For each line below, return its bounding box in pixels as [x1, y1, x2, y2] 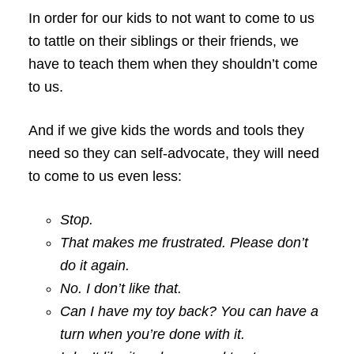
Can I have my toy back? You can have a [59, 303, 318, 319]
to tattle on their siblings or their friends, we [28, 32, 299, 49]
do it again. [59, 257, 130, 273]
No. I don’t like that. [59, 280, 182, 296]
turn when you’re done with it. [59, 326, 245, 342]
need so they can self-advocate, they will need [28, 145, 319, 161]
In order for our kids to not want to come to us [28, 9, 314, 26]
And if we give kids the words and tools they [28, 122, 304, 138]
